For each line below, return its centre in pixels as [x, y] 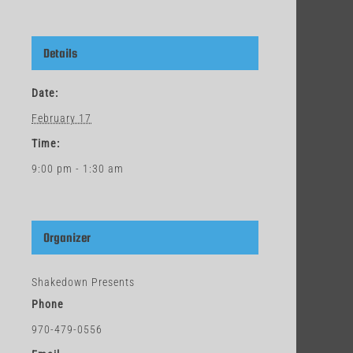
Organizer [67, 237]
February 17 [61, 118]
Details [60, 53]
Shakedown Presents [83, 282]
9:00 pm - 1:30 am [78, 169]
